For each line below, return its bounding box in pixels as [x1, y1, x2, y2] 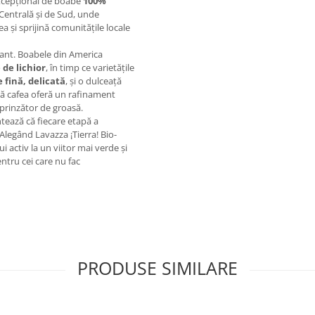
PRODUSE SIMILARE [77, 256, 238, 280]
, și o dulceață [65, 75, 122, 87]
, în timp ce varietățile [46, 61, 134, 74]
